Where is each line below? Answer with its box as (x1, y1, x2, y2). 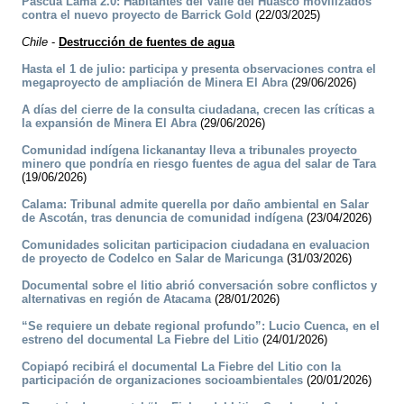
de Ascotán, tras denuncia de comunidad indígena (22, 211, 303, 225)
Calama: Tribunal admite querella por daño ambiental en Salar (22, 197, 369, 212)
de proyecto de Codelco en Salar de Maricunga (22, 252, 283, 266)
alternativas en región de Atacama (22, 292, 211, 307)
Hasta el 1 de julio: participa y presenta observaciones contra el (22, 62, 376, 77)
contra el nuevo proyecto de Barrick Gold (22, 8, 252, 23)
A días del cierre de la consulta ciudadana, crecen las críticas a (22, 103, 374, 117)
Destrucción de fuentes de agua (59, 35, 234, 50)
